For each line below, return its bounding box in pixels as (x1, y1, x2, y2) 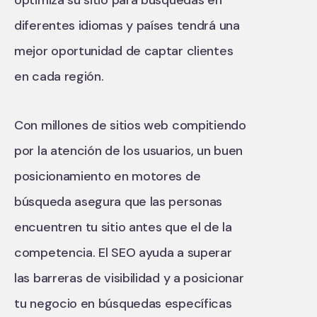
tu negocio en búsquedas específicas (14, 294, 232, 312)
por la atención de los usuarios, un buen (14, 142, 243, 159)
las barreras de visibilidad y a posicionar (14, 269, 244, 287)
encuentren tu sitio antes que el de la (14, 218, 232, 236)
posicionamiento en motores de (14, 167, 201, 185)
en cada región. (14, 67, 104, 85)
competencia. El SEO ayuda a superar (14, 243, 232, 261)
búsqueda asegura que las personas (14, 192, 223, 210)
